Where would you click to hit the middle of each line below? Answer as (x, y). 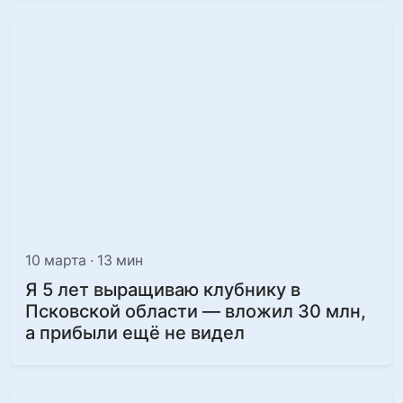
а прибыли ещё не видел (135, 333)
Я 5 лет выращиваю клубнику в (163, 290)
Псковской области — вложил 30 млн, (196, 311)
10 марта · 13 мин (84, 260)
